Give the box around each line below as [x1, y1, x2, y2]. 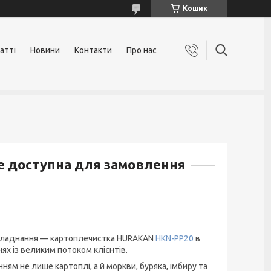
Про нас [126, 45, 157, 55]
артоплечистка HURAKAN [54, 233, 155, 243]
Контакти [74, 45, 112, 55]
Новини [30, 45, 60, 55]
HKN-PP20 [155, 233, 194, 243]
